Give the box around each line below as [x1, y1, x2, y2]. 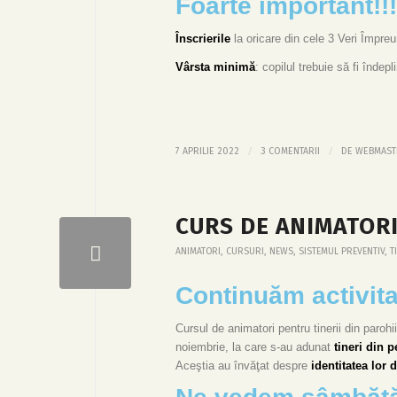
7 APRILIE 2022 [175, 144, 239, 157]
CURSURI [226, 245, 264, 257]
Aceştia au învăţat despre [175, 358, 311, 372]
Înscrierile [175, 32, 230, 46]
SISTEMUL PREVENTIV [299, 245, 385, 257]
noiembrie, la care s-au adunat [175, 339, 334, 354]
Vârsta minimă [175, 60, 255, 74]
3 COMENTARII [261, 144, 320, 157]
